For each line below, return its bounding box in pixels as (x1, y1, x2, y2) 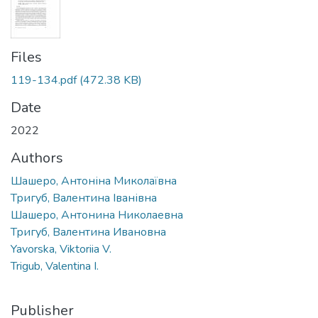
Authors (11, 148, 63, 168)
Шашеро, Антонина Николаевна (11, 207, 183, 223)
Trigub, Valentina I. (11, 258, 99, 274)
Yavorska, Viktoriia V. (11, 241, 111, 257)
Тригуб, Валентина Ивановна (11, 224, 166, 240)
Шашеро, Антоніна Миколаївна (11, 172, 177, 189)
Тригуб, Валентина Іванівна (11, 190, 157, 206)
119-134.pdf (11, 72, 77, 88)
